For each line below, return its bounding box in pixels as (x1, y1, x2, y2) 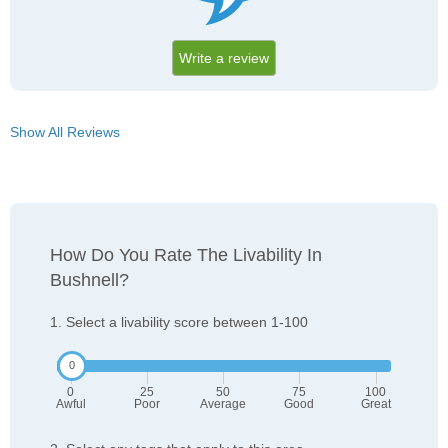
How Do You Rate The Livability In (50, 245, 322, 266)
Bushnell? (50, 270, 129, 291)
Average (200, 397, 246, 412)
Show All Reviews (10, 124, 120, 141)
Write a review (179, 50, 269, 67)
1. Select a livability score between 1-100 (50, 314, 308, 331)
